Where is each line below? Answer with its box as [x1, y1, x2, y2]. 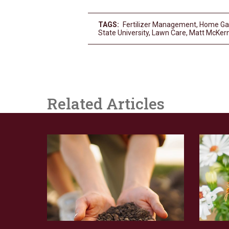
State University [98, 29, 149, 37]
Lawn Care [152, 29, 186, 37]
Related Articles [47, 94, 165, 114]
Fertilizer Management [123, 20, 196, 29]
